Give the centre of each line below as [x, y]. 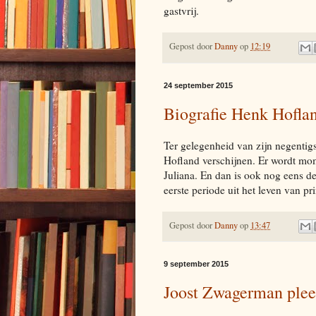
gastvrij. [181, 11]
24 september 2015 [198, 85]
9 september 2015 [196, 263]
